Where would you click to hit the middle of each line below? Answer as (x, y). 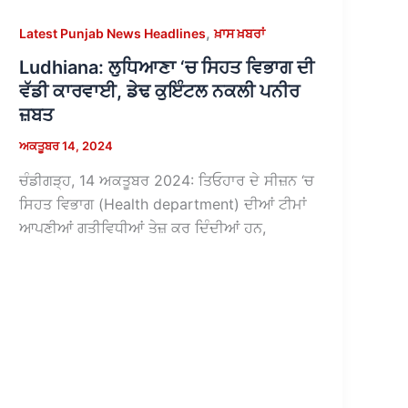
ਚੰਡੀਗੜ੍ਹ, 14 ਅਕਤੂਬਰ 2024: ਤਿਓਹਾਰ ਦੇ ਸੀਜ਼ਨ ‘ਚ (167, 181)
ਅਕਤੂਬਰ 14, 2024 (66, 146)
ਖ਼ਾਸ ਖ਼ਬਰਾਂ (240, 33)
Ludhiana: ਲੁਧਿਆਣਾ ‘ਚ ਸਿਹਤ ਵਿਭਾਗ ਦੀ (167, 68)
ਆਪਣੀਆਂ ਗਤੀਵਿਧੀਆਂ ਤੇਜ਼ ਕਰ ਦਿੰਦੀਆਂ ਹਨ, (143, 228)
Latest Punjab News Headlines (113, 33)
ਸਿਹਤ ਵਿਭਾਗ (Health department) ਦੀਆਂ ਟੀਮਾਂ (163, 204)
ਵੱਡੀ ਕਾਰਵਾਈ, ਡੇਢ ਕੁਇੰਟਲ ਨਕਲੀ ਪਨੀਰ (160, 92)
